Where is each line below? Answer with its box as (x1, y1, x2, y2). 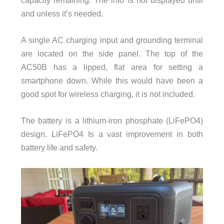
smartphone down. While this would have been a (20, 76, 203, 85)
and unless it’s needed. (20, 8, 103, 18)
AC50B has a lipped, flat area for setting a (20, 62, 203, 72)
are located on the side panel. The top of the (20, 49, 203, 58)
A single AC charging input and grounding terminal (20, 35, 203, 45)
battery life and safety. (20, 143, 97, 152)
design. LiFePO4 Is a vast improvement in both (20, 129, 203, 139)
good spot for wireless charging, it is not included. (20, 89, 195, 99)
